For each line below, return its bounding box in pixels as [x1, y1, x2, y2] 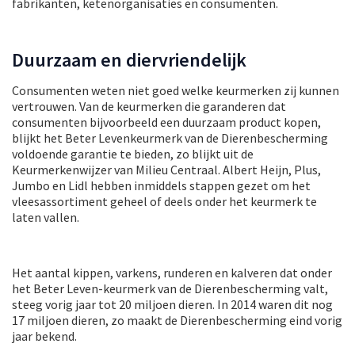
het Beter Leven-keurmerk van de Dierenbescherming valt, [12, 280, 328, 296]
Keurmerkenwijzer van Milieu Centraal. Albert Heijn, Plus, [12, 161, 321, 177]
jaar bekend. [12, 327, 77, 344]
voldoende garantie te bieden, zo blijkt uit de [12, 145, 254, 162]
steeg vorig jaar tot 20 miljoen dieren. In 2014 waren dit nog [12, 296, 333, 312]
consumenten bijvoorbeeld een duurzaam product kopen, [12, 113, 321, 130]
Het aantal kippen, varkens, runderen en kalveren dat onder [12, 264, 332, 281]
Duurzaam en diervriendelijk [12, 47, 246, 72]
